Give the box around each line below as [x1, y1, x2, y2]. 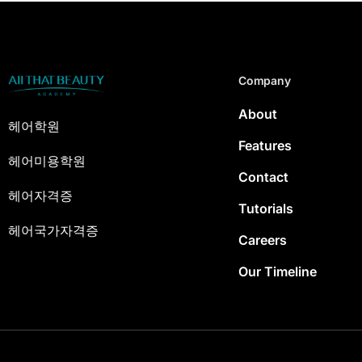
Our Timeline [238, 263, 317, 280]
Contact [238, 168, 288, 185]
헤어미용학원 [8, 153, 86, 170]
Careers [238, 231, 287, 248]
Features [238, 137, 292, 154]
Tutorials [238, 200, 293, 217]
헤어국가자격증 [8, 222, 99, 239]
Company [238, 73, 291, 87]
